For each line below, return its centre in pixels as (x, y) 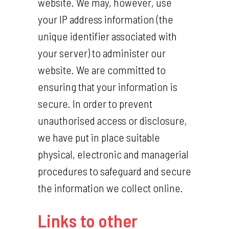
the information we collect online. (110, 188)
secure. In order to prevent (95, 103)
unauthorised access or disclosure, (112, 120)
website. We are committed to (102, 70)
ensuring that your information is (108, 86)
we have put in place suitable (99, 137)
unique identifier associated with (107, 36)
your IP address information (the (106, 19)
